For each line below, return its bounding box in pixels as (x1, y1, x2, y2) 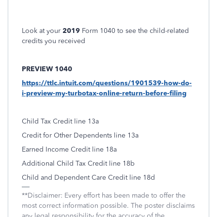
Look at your (22, 27, 62, 35)
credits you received (22, 37, 85, 45)
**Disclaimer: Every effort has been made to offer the (22, 191, 186, 200)
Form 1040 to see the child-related (80, 27, 189, 35)
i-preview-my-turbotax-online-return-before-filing (22, 89, 186, 97)
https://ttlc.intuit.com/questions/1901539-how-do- (22, 79, 192, 87)
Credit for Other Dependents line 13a (22, 131, 139, 139)
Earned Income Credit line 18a (22, 145, 117, 154)
